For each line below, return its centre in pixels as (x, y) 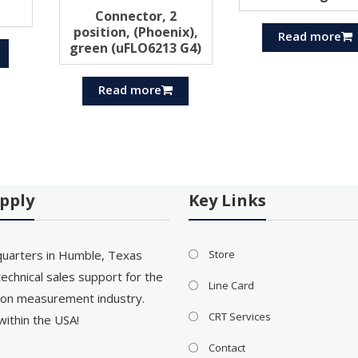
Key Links (228, 201)
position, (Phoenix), (135, 32)
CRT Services (240, 317)
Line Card (232, 286)
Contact (227, 348)
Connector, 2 (135, 16)
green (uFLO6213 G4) (136, 48)
